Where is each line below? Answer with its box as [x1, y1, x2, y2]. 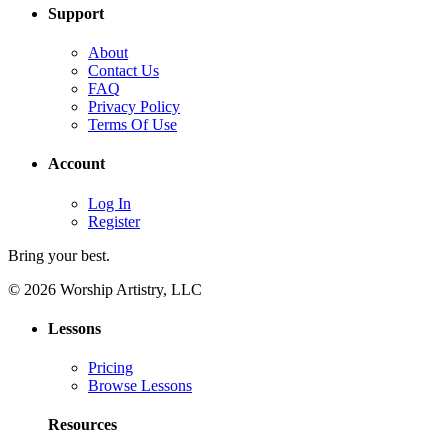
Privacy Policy [88, 98, 180, 116]
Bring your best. [8, 246, 110, 264]
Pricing [88, 359, 133, 377]
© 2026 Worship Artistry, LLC [8, 280, 202, 298]
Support [48, 4, 104, 22]
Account [48, 155, 105, 173]
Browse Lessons [88, 377, 192, 395]
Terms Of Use [88, 116, 177, 134]
